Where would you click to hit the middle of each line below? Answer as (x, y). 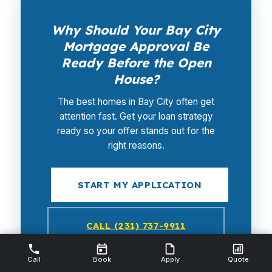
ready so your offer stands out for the (136, 131)
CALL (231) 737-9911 (136, 226)
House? (136, 79)
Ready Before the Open (136, 63)
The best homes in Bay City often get (136, 102)
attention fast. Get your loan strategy (136, 116)
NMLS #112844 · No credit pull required (136, 260)
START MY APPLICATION (140, 185)
